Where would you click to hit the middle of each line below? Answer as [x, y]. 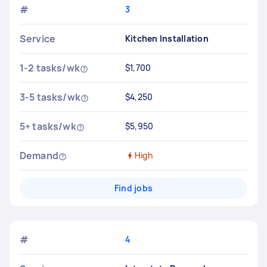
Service [38, 39]
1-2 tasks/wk [50, 68]
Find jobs [133, 188]
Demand [39, 156]
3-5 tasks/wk [50, 97]
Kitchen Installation [167, 38]
